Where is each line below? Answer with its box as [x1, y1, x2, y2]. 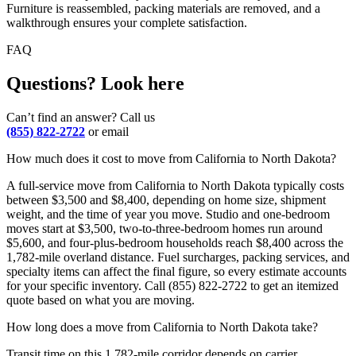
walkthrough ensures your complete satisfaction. [6, 16, 247, 30]
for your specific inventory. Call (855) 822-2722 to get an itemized [6, 279, 339, 293]
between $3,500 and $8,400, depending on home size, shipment [6, 193, 326, 207]
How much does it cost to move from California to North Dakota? [6, 152, 336, 166]
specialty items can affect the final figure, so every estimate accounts [6, 265, 346, 279]
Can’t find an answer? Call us [6, 110, 155, 125]
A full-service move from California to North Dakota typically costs [6, 179, 344, 193]
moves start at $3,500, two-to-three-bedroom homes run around [6, 222, 323, 236]
